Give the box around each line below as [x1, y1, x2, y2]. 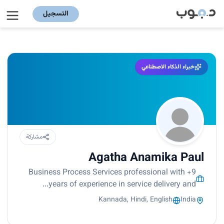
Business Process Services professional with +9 [28, 166, 196, 179]
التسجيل [43, 8, 68, 19]
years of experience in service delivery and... [48, 178, 196, 191]
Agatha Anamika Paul [88, 148, 204, 168]
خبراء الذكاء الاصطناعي [141, 62, 194, 72]
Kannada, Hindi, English [98, 194, 172, 206]
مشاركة [26, 132, 42, 142]
